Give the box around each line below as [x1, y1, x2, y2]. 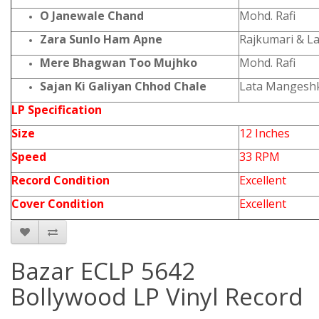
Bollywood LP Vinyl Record [11, 281, 303, 313]
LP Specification [11, 102, 102, 117]
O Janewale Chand [40, 8, 144, 23]
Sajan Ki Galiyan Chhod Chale [40, 78, 206, 94]
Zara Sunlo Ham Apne [40, 31, 162, 47]
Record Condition [11, 172, 110, 188]
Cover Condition [11, 196, 104, 211]
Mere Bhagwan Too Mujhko [40, 55, 197, 70]
